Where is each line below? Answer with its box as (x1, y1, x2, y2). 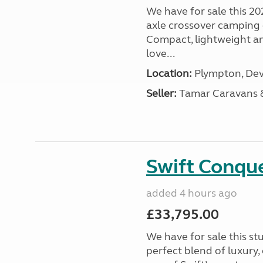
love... (146, 47, 175, 60)
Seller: (146, 87, 177, 100)
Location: (146, 67, 192, 80)
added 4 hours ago (146, 187, 237, 200)
